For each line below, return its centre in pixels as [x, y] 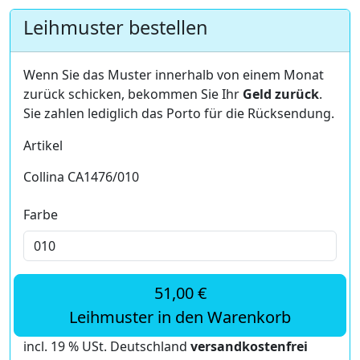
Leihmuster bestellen [116, 27]
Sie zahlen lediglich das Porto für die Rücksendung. [179, 113]
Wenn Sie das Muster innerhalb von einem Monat [174, 74]
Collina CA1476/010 [81, 176]
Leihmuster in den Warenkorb [180, 317]
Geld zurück [281, 94]
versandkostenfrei [249, 346]
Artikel [43, 145]
